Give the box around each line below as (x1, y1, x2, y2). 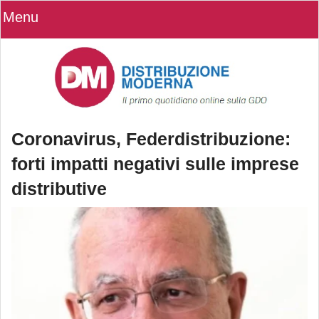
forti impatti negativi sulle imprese (11, 154, 299, 174)
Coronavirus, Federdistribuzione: (11, 129, 291, 150)
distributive (11, 179, 107, 199)
